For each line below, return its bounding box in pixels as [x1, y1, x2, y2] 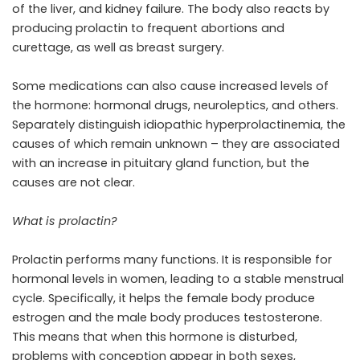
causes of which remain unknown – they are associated [12, 135, 340, 152]
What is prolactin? [12, 212, 117, 229]
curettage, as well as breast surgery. [12, 39, 224, 55]
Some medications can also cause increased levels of [12, 77, 329, 94]
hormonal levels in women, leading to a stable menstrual [12, 270, 344, 287]
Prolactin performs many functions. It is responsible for [12, 251, 332, 268]
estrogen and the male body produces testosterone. [12, 309, 322, 325]
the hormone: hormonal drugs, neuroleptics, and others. [12, 96, 338, 113]
